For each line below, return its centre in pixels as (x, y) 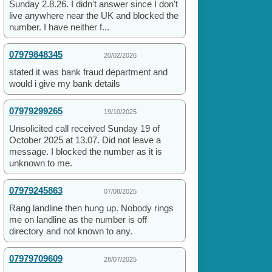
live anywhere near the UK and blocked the (93, 16)
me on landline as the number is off (78, 220)
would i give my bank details (64, 84)
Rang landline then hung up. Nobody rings (91, 208)
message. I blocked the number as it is (85, 152)
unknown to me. (40, 163)
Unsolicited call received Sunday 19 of (84, 129)
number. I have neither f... (59, 27)
